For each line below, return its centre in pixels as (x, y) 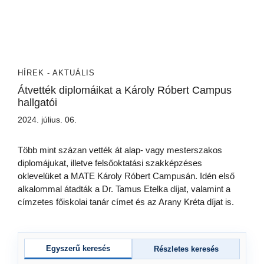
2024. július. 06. (47, 120)
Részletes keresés (186, 249)
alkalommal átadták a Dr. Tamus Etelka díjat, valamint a (124, 189)
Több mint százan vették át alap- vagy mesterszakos (120, 150)
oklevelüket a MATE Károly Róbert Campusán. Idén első (126, 176)
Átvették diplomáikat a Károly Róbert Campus (125, 90)
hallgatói (37, 103)
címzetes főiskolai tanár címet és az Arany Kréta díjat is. (126, 202)
